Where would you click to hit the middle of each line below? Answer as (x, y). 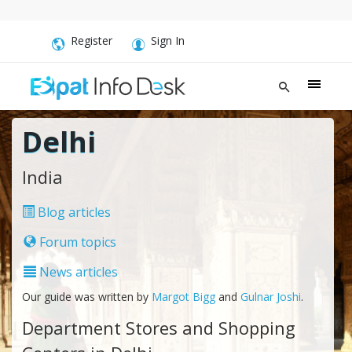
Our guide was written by (86, 296)
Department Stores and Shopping (158, 327)
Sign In (168, 40)
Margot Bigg (185, 296)
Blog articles (72, 212)
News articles (77, 271)
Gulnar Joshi (270, 296)
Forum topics (76, 242)
